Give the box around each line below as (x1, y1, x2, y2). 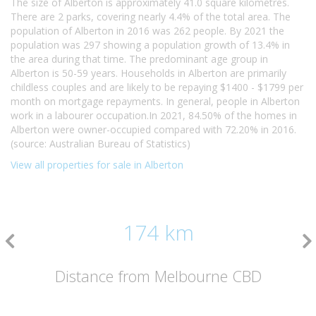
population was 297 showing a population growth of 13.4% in (11, 38, 290, 51)
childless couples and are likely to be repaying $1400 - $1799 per (11, 80, 303, 94)
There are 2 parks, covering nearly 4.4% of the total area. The (11, 10, 291, 23)
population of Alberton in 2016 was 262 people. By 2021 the (11, 24, 284, 37)
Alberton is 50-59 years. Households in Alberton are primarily (11, 66, 286, 80)
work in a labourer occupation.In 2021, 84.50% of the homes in (11, 109, 297, 122)
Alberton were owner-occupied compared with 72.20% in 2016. (11, 123, 296, 136)
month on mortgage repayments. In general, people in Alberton (11, 95, 300, 108)
